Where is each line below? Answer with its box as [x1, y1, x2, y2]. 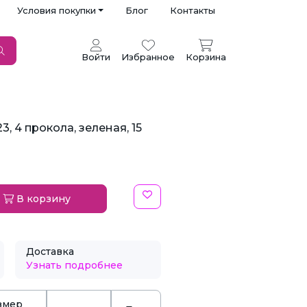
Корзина [186, 51, 226, 62]
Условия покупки [16, 5, 96, 16]
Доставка [25, 245, 74, 258]
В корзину [13, 193, 71, 205]
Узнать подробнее [25, 259, 123, 271]
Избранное [121, 51, 175, 62]
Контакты [170, 5, 215, 16]
